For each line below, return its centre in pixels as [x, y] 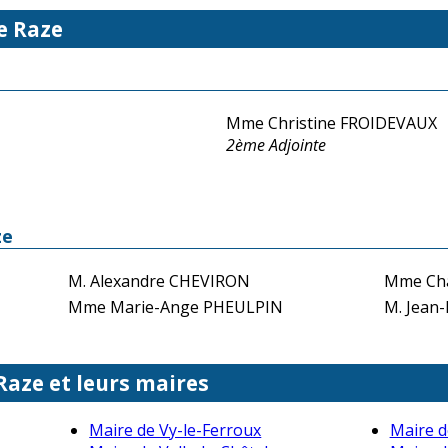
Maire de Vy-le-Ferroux [175, 430]
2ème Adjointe [276, 144]
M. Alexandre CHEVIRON [159, 280]
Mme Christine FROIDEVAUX [331, 122]
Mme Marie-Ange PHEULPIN [175, 306]
